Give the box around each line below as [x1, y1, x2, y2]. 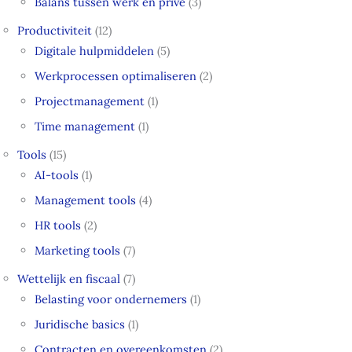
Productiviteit [17, 23, 93, 38]
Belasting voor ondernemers [35, 291, 188, 306]
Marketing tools [35, 242, 121, 258]
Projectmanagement [35, 93, 145, 109]
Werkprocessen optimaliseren [35, 68, 197, 84]
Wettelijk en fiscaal [17, 270, 121, 286]
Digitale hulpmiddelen [35, 43, 155, 59]
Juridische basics [35, 316, 126, 332]
